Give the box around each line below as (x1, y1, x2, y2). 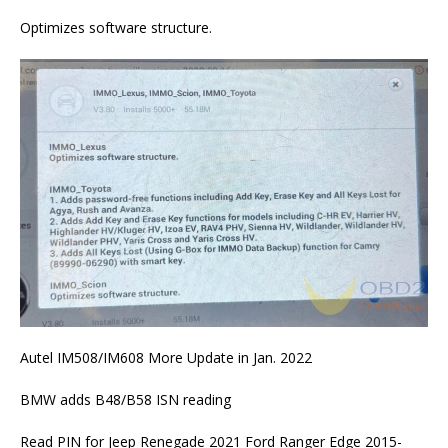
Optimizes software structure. (20, 18, 212, 38)
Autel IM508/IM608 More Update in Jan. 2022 (20, 347, 312, 367)
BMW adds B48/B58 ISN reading (20, 389, 231, 409)
